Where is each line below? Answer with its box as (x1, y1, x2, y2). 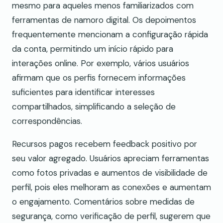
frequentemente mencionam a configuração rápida (12, 28, 208, 40)
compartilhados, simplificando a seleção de (12, 101, 176, 112)
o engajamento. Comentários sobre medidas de (12, 196, 195, 207)
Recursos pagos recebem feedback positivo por (12, 138, 197, 149)
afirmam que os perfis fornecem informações (12, 72, 186, 83)
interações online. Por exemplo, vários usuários (12, 57, 189, 69)
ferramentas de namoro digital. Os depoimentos (12, 14, 196, 25)
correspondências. (12, 115, 82, 126)
